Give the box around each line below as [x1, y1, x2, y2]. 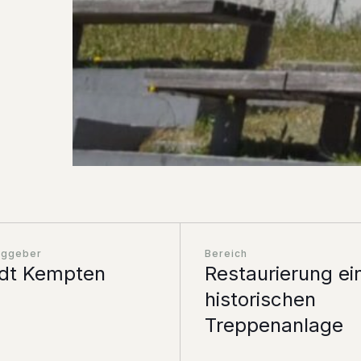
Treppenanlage [204, 313, 343, 338]
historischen [204, 288, 316, 312]
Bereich [204, 247, 247, 260]
